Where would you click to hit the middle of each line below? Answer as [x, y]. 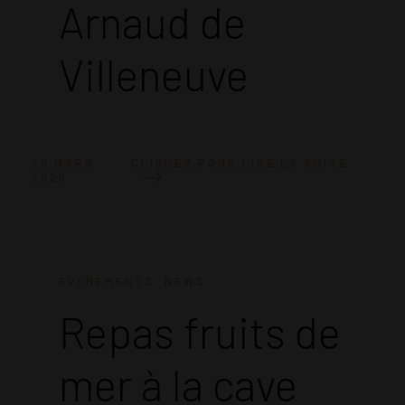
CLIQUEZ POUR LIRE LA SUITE [239, 162]
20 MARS [63, 163]
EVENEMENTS [107, 281]
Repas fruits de [200, 331]
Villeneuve [154, 74]
